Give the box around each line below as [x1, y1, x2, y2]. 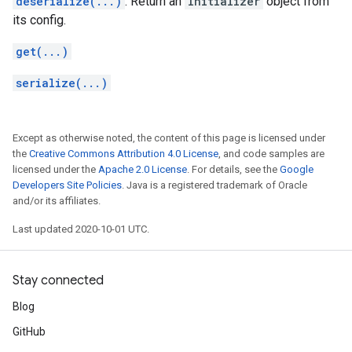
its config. [13, 13, 66, 27]
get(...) [16, 44, 68, 59]
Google [280, 163, 313, 175]
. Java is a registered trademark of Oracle [122, 179, 307, 191]
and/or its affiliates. [13, 195, 101, 207]
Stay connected [13, 273, 104, 288]
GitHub [13, 325, 46, 338]
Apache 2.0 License [98, 163, 187, 175]
